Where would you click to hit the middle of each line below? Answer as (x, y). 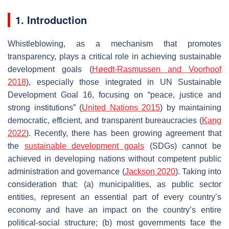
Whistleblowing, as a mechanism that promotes (114, 43)
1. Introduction (51, 19)
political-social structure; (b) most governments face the (114, 222)
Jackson (141, 171)
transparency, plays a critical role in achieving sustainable (114, 56)
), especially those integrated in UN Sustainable (124, 82)
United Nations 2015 (121, 107)
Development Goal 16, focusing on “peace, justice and (114, 95)
